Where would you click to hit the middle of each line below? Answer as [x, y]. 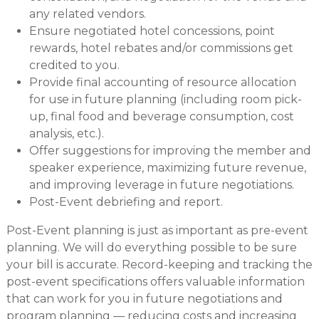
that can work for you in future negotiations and [144, 299]
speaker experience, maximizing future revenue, [167, 168]
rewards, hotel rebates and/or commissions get [161, 48]
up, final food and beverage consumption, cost [161, 117]
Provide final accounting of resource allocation [162, 83]
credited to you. [74, 66]
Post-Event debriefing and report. [126, 202]
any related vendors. [87, 14]
